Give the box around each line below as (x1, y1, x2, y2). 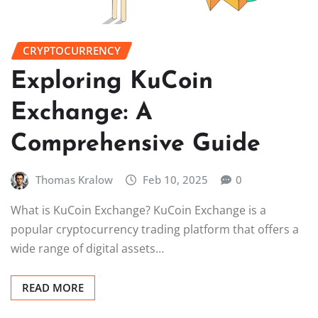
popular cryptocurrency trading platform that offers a (11, 221, 299, 238)
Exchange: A (11, 100, 153, 126)
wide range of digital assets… (11, 241, 164, 257)
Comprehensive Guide (11, 131, 261, 157)
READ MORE (22, 280, 84, 295)
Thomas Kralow (35, 172, 113, 187)
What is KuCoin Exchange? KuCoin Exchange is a (11, 202, 266, 219)
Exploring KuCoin (11, 69, 213, 94)
